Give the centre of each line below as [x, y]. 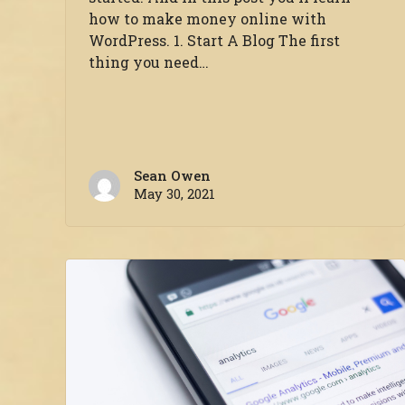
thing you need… [149, 62]
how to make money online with [207, 19]
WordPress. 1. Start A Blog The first [214, 41]
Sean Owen [172, 176]
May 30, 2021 [174, 194]
